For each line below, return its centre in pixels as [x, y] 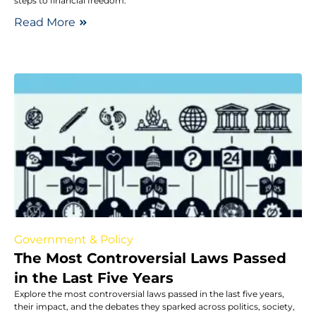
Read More [45, 22]
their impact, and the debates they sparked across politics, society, [154, 306]
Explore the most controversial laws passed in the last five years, [149, 293]
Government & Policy [74, 239]
